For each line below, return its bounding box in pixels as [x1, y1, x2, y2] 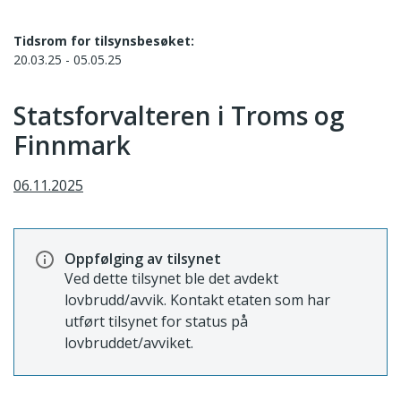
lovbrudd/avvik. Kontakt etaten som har [64, 290, 330, 310]
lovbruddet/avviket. [64, 333, 193, 353]
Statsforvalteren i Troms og [13, 98, 345, 132]
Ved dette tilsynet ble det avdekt [64, 269, 278, 288]
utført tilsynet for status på [64, 311, 248, 331]
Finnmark [13, 128, 131, 162]
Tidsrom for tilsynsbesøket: [13, 32, 194, 49]
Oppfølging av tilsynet [64, 249, 221, 269]
